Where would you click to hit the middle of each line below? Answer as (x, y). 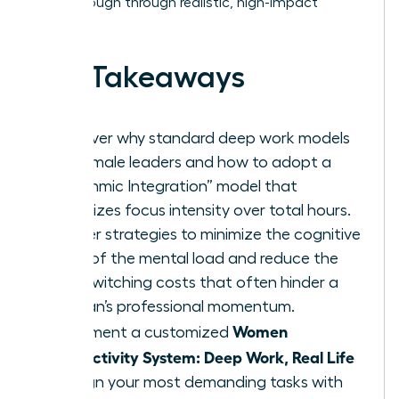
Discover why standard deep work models (200, 138)
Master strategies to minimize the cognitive (206, 234)
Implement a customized (142, 332)
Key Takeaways (139, 77)
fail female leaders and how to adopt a (191, 162)
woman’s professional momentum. (173, 306)
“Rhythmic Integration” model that (174, 186)
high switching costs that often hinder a (195, 282)
